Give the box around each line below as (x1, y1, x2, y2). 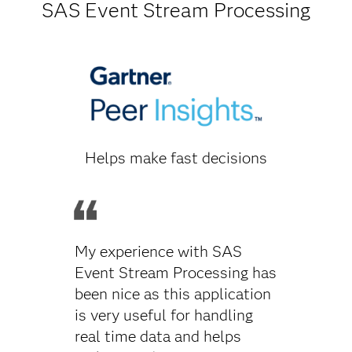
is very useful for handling (74, 305, 253, 324)
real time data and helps (74, 326, 241, 346)
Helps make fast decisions (84, 148, 267, 167)
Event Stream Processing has (74, 262, 277, 282)
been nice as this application (74, 284, 271, 303)
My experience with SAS (74, 241, 242, 261)
